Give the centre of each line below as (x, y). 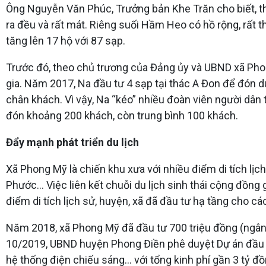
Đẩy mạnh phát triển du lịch (72, 142)
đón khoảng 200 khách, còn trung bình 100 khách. (122, 115)
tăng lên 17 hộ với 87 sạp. (66, 40)
